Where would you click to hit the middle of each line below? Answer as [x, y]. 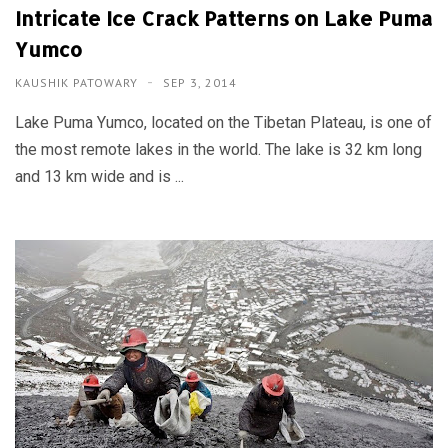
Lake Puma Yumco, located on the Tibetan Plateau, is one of [223, 122]
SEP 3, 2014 [200, 82]
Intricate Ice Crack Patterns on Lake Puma [224, 17]
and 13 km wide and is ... [99, 176]
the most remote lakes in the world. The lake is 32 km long [218, 149]
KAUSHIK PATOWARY [78, 82]
